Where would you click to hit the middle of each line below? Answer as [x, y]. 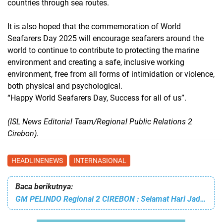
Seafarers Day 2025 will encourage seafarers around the [106, 39]
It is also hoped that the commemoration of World [94, 27]
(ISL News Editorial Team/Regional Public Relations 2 [100, 122]
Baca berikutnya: [44, 187]
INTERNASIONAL [100, 161]
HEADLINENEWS [37, 161]
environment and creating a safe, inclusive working [96, 62]
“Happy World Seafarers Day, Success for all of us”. [97, 98]
